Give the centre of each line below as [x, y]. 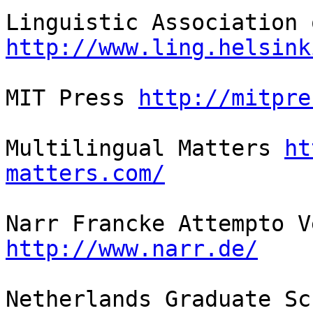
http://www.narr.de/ [132, 249]
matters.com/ [85, 174]
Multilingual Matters [145, 148]
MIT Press [72, 98]
